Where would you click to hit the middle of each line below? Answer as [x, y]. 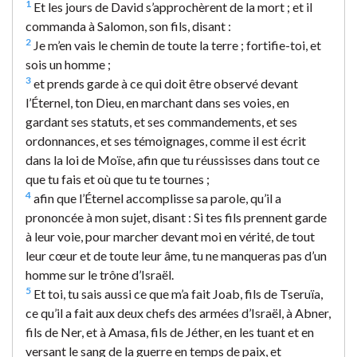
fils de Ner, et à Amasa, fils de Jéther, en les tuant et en [170, 331]
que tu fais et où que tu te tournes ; [118, 178]
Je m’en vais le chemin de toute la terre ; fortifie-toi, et [176, 45]
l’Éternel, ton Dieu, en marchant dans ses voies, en [157, 102]
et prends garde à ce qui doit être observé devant [165, 83]
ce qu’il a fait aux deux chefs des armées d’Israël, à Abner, [178, 312]
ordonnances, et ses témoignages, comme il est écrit [166, 140]
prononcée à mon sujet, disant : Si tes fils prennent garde [176, 217]
